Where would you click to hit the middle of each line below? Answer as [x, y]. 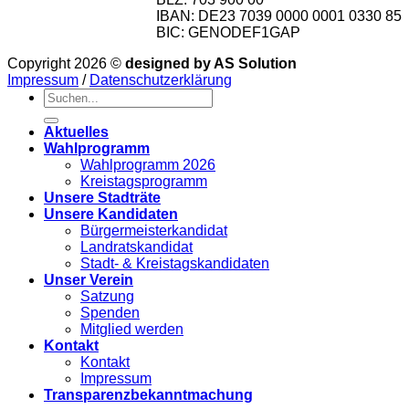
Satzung [107, 297]
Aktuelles [76, 132]
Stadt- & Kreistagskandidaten [175, 264]
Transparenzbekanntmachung [148, 395]
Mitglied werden [132, 330]
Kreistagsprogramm [144, 182]
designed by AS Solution [211, 64]
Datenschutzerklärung [161, 80]
